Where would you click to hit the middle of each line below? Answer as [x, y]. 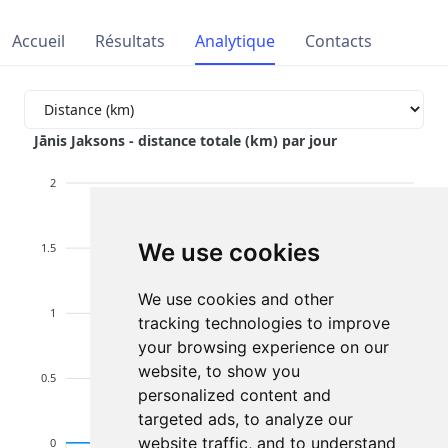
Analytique [235, 41]
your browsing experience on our [263, 347]
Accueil [38, 41]
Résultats [130, 41]
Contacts [338, 41]
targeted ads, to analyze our [245, 419]
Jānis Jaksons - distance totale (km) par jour [185, 140]
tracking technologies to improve [263, 323]
